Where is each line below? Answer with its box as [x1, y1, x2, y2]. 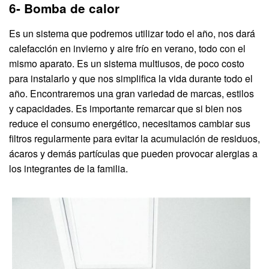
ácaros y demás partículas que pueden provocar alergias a [9, 146, 258, 160]
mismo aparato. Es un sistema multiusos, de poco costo [9, 56, 244, 70]
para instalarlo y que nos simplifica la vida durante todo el [9, 71, 253, 85]
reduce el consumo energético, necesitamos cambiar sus [9, 116, 250, 130]
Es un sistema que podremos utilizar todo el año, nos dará [9, 26, 255, 40]
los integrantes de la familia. [9, 161, 128, 175]
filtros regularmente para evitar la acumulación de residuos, [9, 131, 260, 145]
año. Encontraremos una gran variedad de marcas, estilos [9, 86, 254, 100]
